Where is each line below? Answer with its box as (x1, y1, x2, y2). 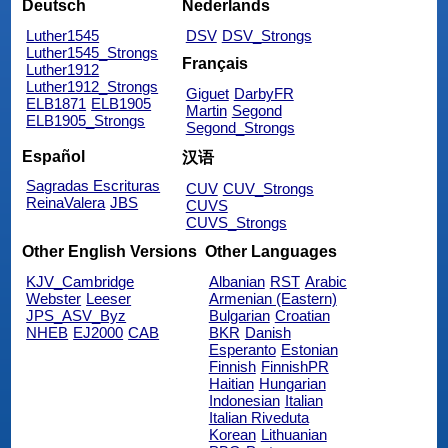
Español (22, 147, 86, 165)
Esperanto (208, 340, 276, 358)
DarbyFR (233, 85, 294, 103)
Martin (185, 102, 227, 120)
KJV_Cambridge (26, 272, 135, 290)
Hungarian (258, 374, 326, 392)
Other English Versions (22, 242, 198, 260)
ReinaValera (26, 194, 106, 212)
